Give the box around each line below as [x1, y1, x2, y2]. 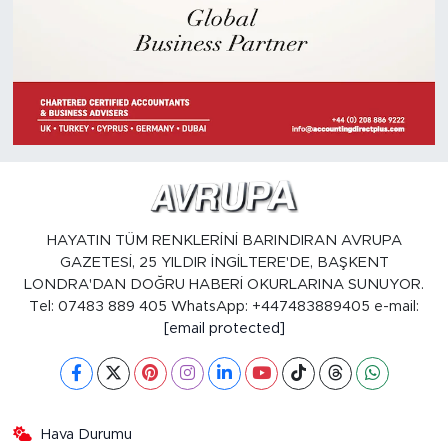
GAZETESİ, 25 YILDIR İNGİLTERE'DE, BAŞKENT [59, 254, 389, 270]
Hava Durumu [41, 426, 133, 442]
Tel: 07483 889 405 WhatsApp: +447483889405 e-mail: [29, 298, 419, 314]
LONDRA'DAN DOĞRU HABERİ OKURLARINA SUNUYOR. [24, 276, 424, 292]
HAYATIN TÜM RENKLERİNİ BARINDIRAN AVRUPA [46, 232, 402, 248]
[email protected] [163, 320, 285, 336]
